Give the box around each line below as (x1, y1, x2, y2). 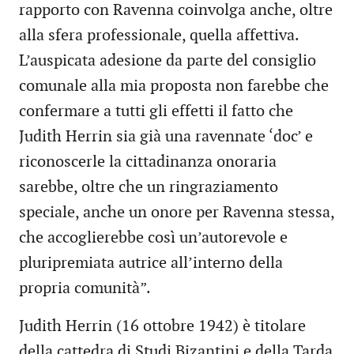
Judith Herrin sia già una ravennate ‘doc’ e (19, 127, 313, 147)
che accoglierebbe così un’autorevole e (19, 228, 288, 248)
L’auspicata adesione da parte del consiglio (19, 51, 316, 71)
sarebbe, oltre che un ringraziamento (19, 178, 278, 198)
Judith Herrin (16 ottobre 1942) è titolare (19, 317, 306, 337)
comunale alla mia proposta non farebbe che (19, 77, 329, 96)
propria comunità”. (19, 279, 151, 299)
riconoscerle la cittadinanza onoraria (19, 153, 277, 172)
